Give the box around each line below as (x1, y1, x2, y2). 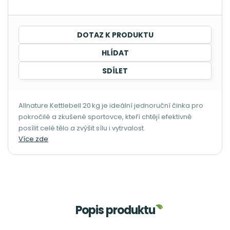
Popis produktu (75, 202, 155, 218)
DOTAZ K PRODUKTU (76, 30, 154, 40)
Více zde (18, 134, 48, 144)
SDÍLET (102, 66, 128, 76)
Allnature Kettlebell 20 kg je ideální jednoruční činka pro (18, 101, 203, 110)
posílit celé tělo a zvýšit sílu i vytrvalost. (18, 123, 145, 133)
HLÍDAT (101, 48, 129, 58)
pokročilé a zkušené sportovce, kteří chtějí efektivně (18, 112, 191, 122)
